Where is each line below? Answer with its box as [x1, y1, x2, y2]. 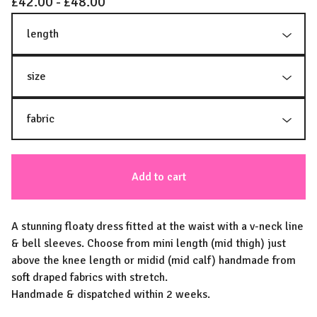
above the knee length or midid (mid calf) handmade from [11, 253, 296, 268]
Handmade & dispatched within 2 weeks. [11, 287, 210, 302]
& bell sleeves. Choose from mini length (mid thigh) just [11, 236, 286, 251]
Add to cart [131, 170, 186, 185]
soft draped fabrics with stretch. [11, 270, 168, 285]
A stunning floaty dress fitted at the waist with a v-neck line [11, 219, 304, 234]
